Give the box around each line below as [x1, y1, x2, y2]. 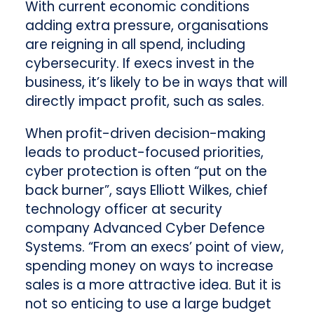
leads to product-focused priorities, [25, 142, 264, 162]
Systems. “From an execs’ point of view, [25, 237, 284, 257]
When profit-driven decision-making [25, 123, 266, 143]
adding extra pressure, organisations [25, 15, 268, 35]
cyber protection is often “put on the [25, 161, 267, 181]
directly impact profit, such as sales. [25, 91, 264, 111]
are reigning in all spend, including [25, 34, 245, 54]
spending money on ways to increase [25, 256, 273, 275]
